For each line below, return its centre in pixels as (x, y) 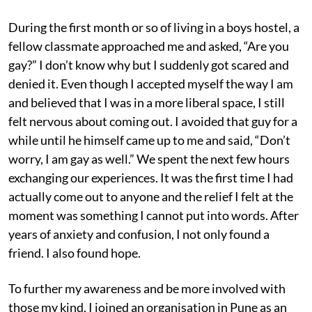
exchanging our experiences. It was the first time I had (151, 178)
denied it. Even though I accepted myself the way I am (151, 84)
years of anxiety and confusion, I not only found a (139, 234)
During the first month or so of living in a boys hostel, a (154, 28)
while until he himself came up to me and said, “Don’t (149, 140)
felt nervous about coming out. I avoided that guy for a (153, 122)
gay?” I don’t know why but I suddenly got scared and (149, 65)
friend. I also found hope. (75, 253)
